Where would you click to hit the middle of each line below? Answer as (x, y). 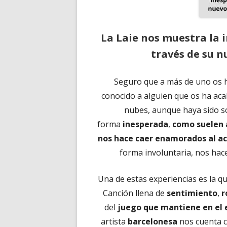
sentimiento (192, 193)
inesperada (146, 124)
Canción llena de (135, 193)
